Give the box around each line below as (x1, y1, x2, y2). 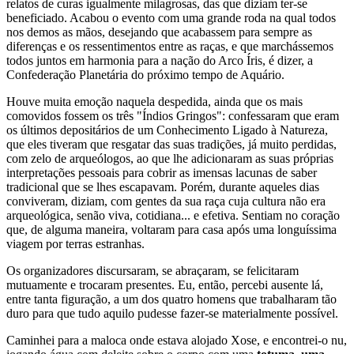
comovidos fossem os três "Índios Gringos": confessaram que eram (6, 109, 339, 122)
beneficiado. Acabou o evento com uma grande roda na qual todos (6, 11, 336, 24)
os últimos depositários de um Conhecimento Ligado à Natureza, (6, 123, 328, 137)
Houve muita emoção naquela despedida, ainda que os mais (6, 95, 303, 108)
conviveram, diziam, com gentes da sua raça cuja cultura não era (6, 194, 326, 208)
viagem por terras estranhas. (6, 237, 145, 250)
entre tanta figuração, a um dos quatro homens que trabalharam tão (6, 292, 337, 306)
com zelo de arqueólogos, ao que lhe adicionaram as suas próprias (6, 152, 333, 165)
